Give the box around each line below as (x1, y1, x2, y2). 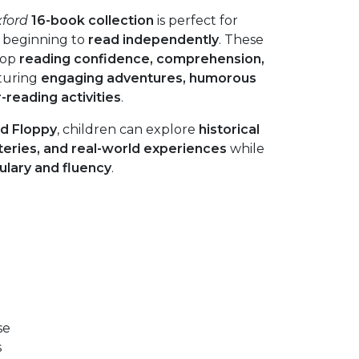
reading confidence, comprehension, (19, 51, 264, 67)
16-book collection (31, 13, 154, 28)
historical (199, 122, 260, 137)
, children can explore (57, 122, 199, 137)
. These (219, 32, 264, 47)
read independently (88, 32, 219, 47)
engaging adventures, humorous (41, 71, 256, 86)
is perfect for (154, 13, 238, 28)
